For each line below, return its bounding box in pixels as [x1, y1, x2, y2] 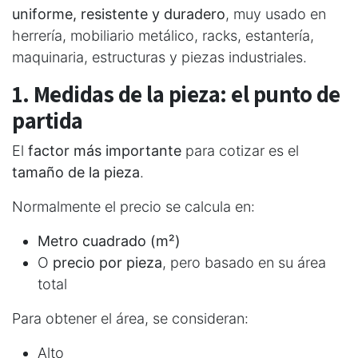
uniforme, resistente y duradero [12, 5, 225, 22]
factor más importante [28, 141, 181, 159]
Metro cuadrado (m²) [38, 232, 181, 249]
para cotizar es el [181, 141, 299, 159]
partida [12, 105, 83, 135]
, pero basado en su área [162, 253, 326, 271]
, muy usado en [225, 5, 326, 22]
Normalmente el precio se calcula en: [12, 197, 255, 215]
